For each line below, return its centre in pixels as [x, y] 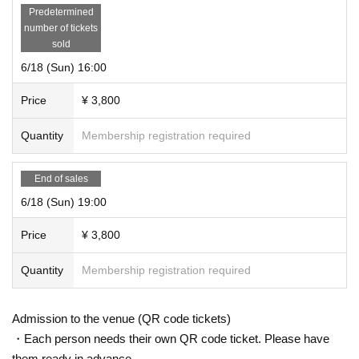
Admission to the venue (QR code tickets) [121, 318]
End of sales [61, 178]
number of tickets [61, 28]
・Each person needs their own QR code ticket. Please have [171, 338]
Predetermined [61, 12]
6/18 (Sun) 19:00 [64, 202]
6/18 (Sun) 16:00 [64, 67]
